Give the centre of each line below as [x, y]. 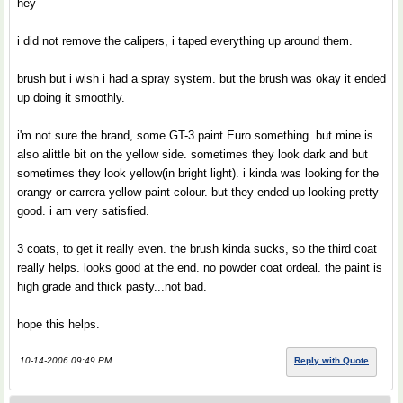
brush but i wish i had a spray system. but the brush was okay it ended [201, 79]
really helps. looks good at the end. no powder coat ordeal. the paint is [200, 268]
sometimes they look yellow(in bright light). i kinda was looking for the [198, 173]
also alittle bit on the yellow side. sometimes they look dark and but [193, 154]
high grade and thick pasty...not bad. [112, 287]
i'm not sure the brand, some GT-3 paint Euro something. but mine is [195, 135]
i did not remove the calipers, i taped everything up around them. [185, 41]
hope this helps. [58, 324]
